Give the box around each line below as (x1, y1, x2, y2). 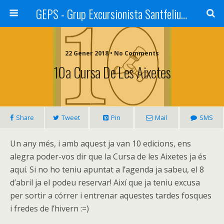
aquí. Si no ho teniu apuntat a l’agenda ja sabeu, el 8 (10, 164, 204, 175)
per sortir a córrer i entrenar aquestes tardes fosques (10, 190, 211, 201)
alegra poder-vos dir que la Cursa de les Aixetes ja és (10, 151, 206, 162)
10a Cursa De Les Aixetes (53, 61, 171, 82)
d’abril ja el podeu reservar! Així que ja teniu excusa (10, 177, 200, 188)
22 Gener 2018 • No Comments (65, 49, 159, 57)
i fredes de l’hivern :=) (10, 203, 89, 214)
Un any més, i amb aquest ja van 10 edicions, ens (10, 138, 191, 149)
